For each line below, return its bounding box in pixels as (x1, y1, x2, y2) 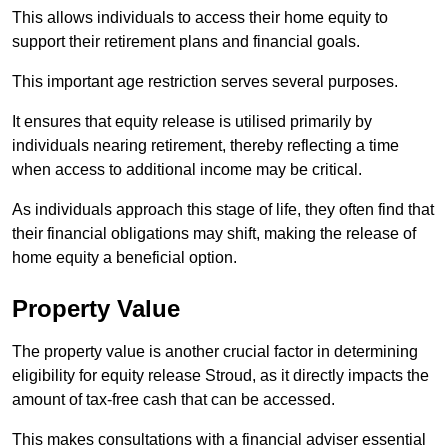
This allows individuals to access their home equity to (12, 8, 388, 26)
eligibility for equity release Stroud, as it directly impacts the (12, 366, 429, 384)
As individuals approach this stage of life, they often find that (12, 200, 434, 218)
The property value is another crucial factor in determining (12, 342, 418, 360)
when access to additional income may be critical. (12, 160, 362, 178)
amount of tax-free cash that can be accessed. (12, 390, 335, 408)
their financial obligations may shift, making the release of (12, 224, 416, 242)
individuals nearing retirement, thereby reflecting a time (12, 136, 399, 154)
